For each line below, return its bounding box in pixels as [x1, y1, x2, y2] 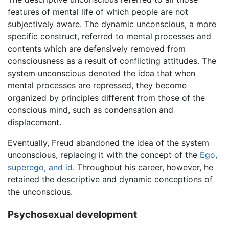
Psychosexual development [8, 208, 137, 220]
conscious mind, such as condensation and [8, 105, 173, 116]
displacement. [8, 117, 61, 128]
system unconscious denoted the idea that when [8, 68, 195, 79]
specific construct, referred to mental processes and [8, 31, 211, 42]
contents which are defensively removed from [8, 43, 186, 54]
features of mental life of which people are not [8, 7, 188, 17]
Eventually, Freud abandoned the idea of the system [8, 138, 209, 148]
